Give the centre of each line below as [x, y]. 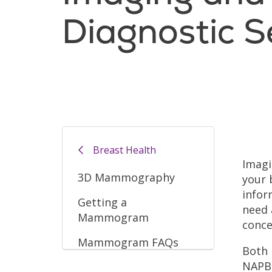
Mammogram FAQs [128, 242]
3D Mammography [126, 177]
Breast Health [124, 150]
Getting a [102, 202]
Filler [255, 133]
